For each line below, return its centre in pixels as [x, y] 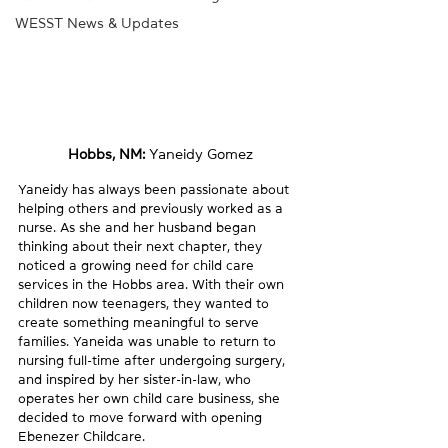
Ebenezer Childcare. [81, 436]
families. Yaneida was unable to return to [149, 341]
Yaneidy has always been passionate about [155, 189]
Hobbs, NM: [108, 153]
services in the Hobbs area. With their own [153, 284]
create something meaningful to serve [140, 322]
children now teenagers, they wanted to [145, 303]
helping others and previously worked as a [152, 208]
